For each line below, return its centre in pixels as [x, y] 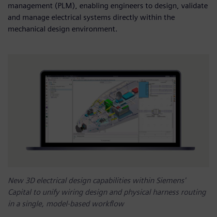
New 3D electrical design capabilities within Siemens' [97, 181]
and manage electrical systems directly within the [91, 17]
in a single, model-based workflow [66, 204]
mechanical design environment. [63, 29]
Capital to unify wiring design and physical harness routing [107, 192]
